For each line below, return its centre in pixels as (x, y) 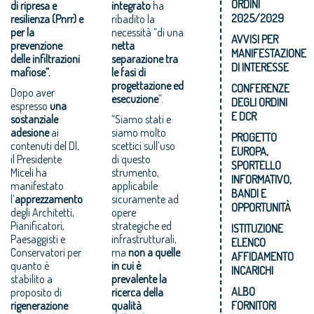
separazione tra (145, 59)
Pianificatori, (37, 225)
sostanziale (34, 119)
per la (22, 32)
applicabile (135, 185)
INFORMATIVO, (262, 179)
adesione (30, 132)
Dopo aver (33, 92)
